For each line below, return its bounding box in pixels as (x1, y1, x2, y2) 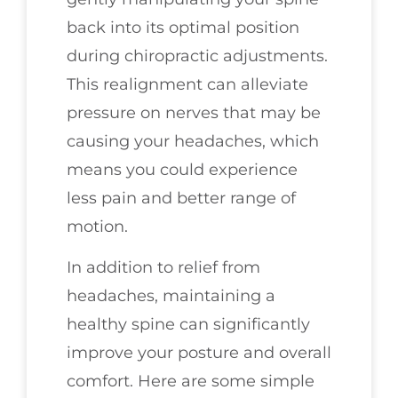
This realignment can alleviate (67, 74, 308, 94)
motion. (67, 216, 128, 236)
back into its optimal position (67, 17, 299, 37)
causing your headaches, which (67, 131, 319, 151)
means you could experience (67, 159, 298, 179)
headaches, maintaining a (67, 285, 275, 306)
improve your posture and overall (67, 342, 331, 362)
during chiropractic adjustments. (67, 45, 328, 66)
